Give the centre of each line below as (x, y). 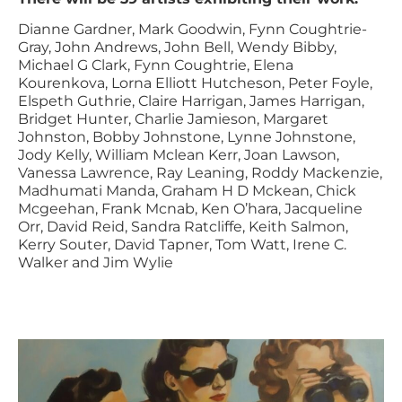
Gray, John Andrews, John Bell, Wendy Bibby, (177, 48)
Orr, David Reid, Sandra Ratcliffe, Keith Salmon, (183, 227)
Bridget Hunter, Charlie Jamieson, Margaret (173, 119)
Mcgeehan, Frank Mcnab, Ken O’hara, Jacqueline (190, 209)
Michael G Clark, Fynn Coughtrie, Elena (156, 66)
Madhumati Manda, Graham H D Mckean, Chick (187, 191)
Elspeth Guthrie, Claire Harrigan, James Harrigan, (191, 101)
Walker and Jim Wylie (96, 263)
